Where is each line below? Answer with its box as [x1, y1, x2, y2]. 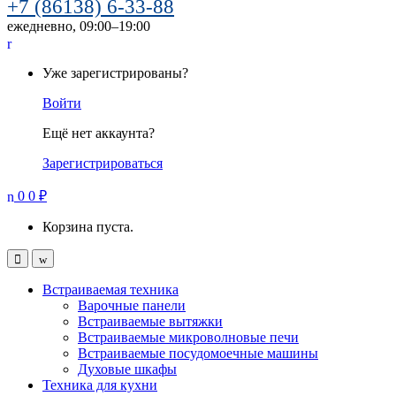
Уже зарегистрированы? [42, 65, 188, 80]
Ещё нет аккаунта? [42, 125, 155, 141]
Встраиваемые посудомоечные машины [78, 345, 318, 361]
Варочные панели [78, 297, 186, 313]
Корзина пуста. [42, 218, 133, 234]
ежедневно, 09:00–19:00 [7, 19, 150, 34]
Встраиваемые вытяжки [78, 313, 223, 329]
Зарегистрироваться [42, 155, 163, 171]
